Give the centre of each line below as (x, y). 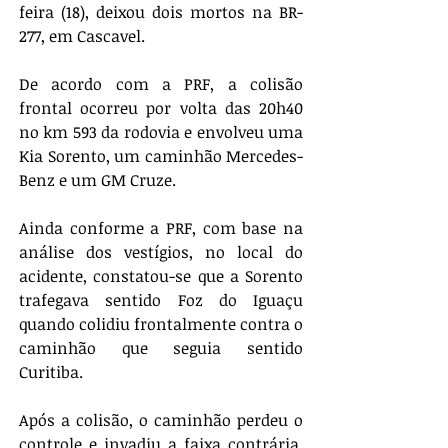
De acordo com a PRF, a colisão (161, 83)
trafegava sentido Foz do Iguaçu (161, 299)
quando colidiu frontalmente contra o (161, 323)
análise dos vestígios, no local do (161, 251)
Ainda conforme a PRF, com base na (161, 227)
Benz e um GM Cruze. (97, 179)
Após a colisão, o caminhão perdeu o (161, 419)
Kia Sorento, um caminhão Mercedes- (161, 155)
